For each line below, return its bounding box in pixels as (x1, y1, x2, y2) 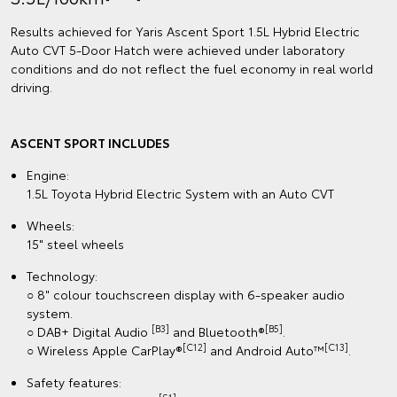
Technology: (27, 267, 97, 285)
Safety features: (27, 373, 121, 392)
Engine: (27, 166, 69, 184)
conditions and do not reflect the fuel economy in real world (11, 59, 373, 78)
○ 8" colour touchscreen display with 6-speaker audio (27, 285, 345, 304)
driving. (11, 78, 52, 97)
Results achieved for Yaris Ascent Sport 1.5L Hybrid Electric (11, 22, 360, 41)
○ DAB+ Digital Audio (27, 323, 152, 341)
